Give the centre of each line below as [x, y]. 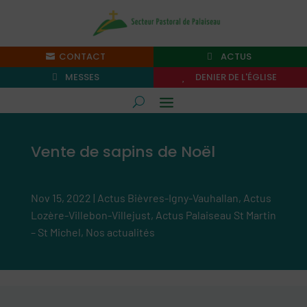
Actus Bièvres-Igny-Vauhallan [168, 197]
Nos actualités [120, 232]
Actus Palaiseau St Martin [216, 214]
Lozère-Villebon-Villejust [90, 214]
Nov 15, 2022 [61, 197]
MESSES [83, 77]
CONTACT [83, 57]
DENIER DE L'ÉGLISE [236, 77]
